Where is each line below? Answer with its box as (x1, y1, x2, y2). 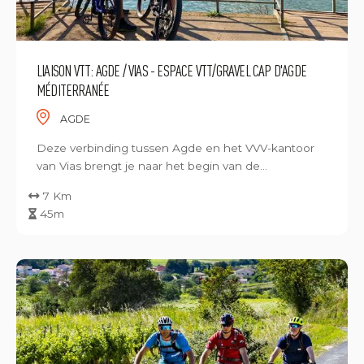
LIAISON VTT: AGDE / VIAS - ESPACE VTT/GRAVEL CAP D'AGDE (37, 61, 307, 80)
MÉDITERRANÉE (37, 80, 110, 99)
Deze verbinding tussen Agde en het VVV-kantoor (37, 141, 314, 154)
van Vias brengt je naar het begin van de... (37, 159, 267, 172)
